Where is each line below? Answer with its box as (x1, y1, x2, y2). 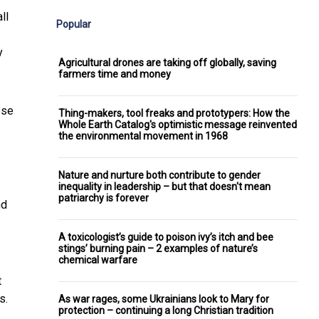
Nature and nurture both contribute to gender (58, 169, 261, 181)
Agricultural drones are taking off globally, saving (58, 56, 276, 68)
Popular (56, 18, 91, 30)
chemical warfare (58, 253, 137, 266)
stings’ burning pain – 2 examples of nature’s (58, 242, 258, 254)
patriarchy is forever (58, 192, 149, 204)
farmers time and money (58, 68, 171, 80)
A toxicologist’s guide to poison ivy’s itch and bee (58, 231, 273, 243)
